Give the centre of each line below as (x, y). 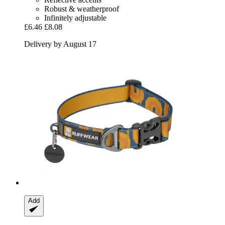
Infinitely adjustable (75, 18)
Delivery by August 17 (60, 44)
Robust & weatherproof (82, 9)
